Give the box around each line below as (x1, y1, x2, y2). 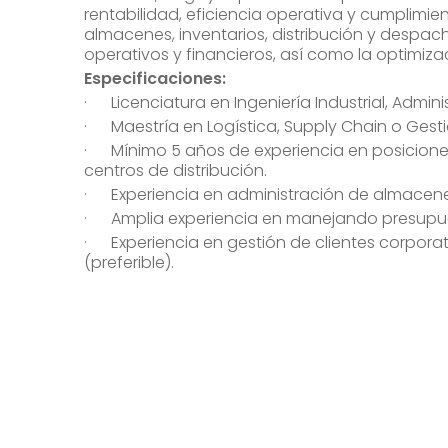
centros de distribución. (84, 159, 267, 182)
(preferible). (84, 251, 174, 274)
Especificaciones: (84, 67, 226, 90)
